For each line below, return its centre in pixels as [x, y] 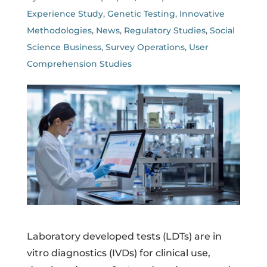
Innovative [202, 14]
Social [222, 30]
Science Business [64, 47]
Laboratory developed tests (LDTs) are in [124, 236]
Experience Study [65, 14]
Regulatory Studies [164, 30]
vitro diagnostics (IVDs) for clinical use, [118, 253]
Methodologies [59, 30]
